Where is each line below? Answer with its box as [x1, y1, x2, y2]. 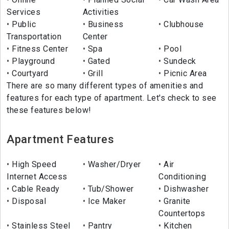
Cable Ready [9, 184, 60, 194]
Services [7, 7, 40, 17]
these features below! [7, 105, 91, 116]
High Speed [9, 159, 56, 170]
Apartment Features [7, 133, 114, 146]
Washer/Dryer [85, 159, 141, 170]
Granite [161, 196, 191, 207]
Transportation [7, 32, 61, 42]
